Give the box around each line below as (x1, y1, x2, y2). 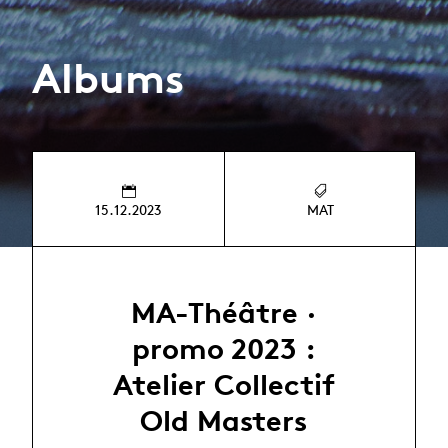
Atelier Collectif (112, 367, 335, 403)
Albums (32, 53, 184, 104)
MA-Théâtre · (130, 295, 317, 331)
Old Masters (140, 403, 308, 439)
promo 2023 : (131, 331, 316, 367)
